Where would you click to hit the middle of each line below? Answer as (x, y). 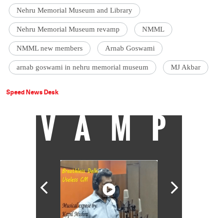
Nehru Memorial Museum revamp (68, 29)
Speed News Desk (33, 92)
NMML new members (50, 48)
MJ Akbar (186, 67)
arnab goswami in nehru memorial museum (83, 67)
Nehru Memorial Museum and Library (75, 10)
